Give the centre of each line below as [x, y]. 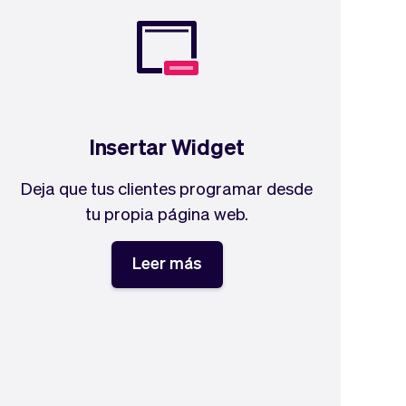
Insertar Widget [167, 146]
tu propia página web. [167, 213]
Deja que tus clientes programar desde [167, 188]
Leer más [167, 262]
